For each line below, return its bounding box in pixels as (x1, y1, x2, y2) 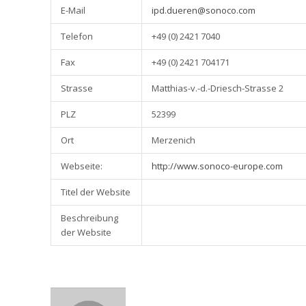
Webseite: (61, 160, 102, 172)
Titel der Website (61, 186, 130, 198)
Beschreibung (61, 212, 118, 224)
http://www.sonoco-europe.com (152, 160, 283, 172)
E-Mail (61, 4, 85, 16)
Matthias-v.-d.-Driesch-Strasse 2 (152, 82, 283, 94)
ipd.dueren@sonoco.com (152, 4, 255, 16)
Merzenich (152, 134, 195, 146)
